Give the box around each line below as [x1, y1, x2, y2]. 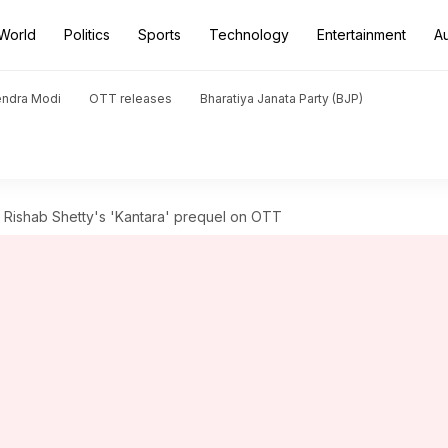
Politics [64, 26, 110, 43]
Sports [138, 26, 181, 43]
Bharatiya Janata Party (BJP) [200, 91, 363, 106]
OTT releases [89, 91, 172, 106]
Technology [209, 26, 289, 43]
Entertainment [317, 26, 406, 43]
